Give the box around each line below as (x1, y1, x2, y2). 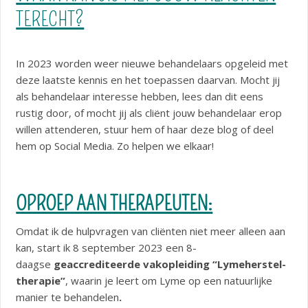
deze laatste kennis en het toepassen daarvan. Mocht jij (16, 73, 280, 87)
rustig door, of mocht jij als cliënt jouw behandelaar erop (16, 106, 283, 120)
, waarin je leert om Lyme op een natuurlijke (65, 274, 273, 288)
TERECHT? (16, 7, 85, 32)
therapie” (16, 274, 66, 288)
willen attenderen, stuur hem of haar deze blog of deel (16, 122, 274, 137)
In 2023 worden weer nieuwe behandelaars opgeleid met (16, 56, 289, 71)
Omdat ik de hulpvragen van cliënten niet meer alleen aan (16, 224, 286, 239)
